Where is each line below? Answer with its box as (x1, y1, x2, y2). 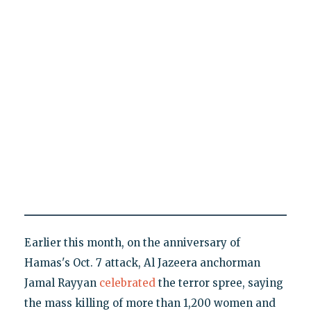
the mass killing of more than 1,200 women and (24, 296, 276, 310)
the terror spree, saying (155, 276, 283, 289)
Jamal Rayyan (24, 276, 99, 289)
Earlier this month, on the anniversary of (24, 235, 240, 249)
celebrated (99, 276, 155, 289)
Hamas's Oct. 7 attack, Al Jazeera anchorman (24, 255, 260, 269)
